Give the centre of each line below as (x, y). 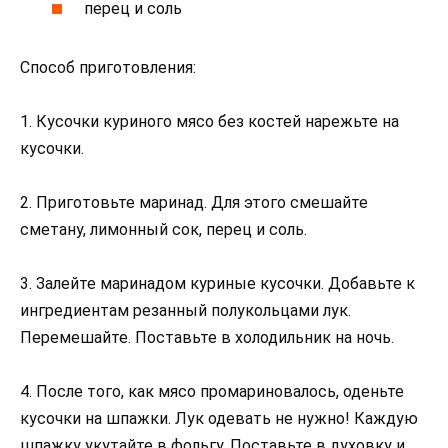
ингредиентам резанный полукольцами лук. (185, 311)
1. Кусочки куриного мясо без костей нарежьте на (209, 121)
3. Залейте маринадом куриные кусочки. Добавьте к (217, 284)
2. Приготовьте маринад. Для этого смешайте (194, 203)
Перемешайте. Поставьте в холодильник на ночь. (207, 338)
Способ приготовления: (108, 67)
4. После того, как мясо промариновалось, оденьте (212, 392)
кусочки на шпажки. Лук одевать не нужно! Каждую (219, 419)
